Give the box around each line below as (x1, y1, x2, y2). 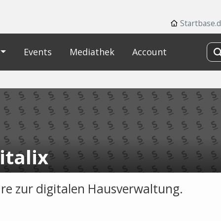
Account (132, 46, 167, 58)
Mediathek (69, 46, 114, 58)
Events (23, 46, 52, 58)
